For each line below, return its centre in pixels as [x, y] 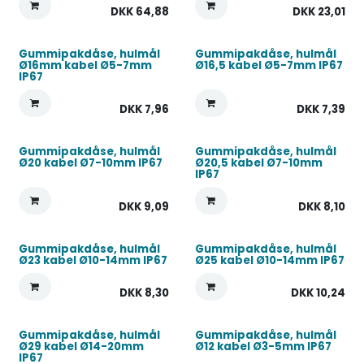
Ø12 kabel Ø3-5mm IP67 [263, 347]
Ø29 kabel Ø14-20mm [81, 347]
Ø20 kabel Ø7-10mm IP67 [91, 163]
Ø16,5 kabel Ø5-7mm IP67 [269, 65]
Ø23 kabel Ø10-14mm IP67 [93, 260]
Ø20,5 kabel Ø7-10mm [258, 163]
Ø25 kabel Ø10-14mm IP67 [269, 260]
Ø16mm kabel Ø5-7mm [85, 65]
